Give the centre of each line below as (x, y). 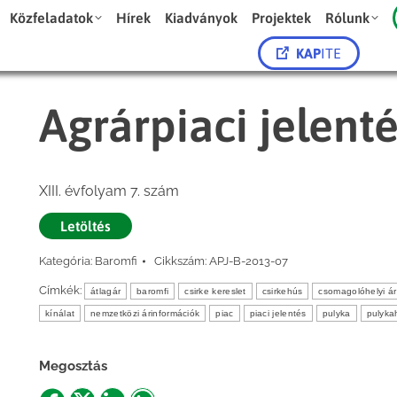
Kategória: (67, 261)
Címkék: (62, 290)
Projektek (282, 18)
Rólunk (348, 18)
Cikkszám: (182, 261)
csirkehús (282, 291)
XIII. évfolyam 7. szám (109, 191)
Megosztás (73, 366)
